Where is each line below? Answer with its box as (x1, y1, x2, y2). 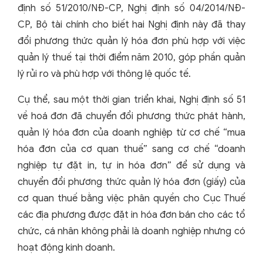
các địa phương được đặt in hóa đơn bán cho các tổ (18, 208, 245, 221)
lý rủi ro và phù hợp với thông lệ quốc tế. (18, 68, 191, 80)
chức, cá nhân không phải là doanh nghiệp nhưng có (18, 225, 245, 237)
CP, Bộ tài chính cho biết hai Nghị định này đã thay (18, 18, 245, 31)
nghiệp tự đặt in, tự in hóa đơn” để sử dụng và (18, 159, 245, 171)
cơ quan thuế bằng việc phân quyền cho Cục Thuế (18, 192, 245, 204)
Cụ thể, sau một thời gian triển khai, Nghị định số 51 (18, 93, 245, 106)
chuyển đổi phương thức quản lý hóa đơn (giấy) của (18, 176, 245, 188)
